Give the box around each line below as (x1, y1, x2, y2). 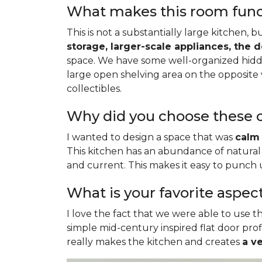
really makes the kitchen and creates (67, 236, 242, 247)
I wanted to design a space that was (67, 132, 235, 143)
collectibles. (67, 83, 122, 94)
